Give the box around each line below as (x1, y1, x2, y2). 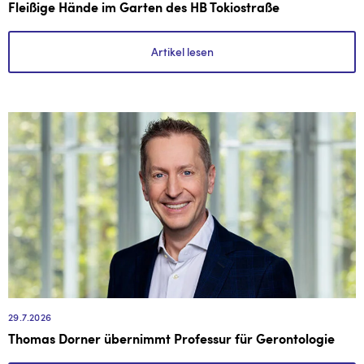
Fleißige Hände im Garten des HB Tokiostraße (8, 2, 279, 15)
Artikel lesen (150, 44, 214, 58)
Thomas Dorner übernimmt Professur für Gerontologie (8, 333, 335, 347)
